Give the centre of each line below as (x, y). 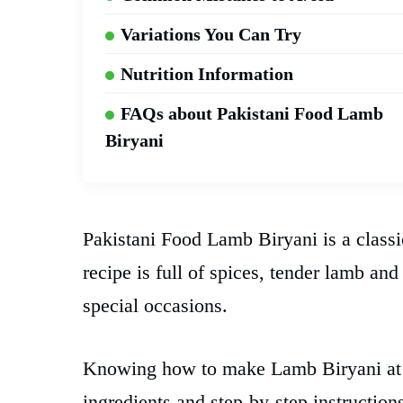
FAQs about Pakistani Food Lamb (252, 114)
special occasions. (155, 306)
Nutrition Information (207, 74)
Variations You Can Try (211, 35)
